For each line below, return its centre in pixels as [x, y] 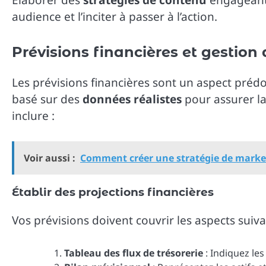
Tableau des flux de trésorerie [134, 253]
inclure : [33, 116]
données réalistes [132, 99]
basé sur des [47, 99]
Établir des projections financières [113, 192]
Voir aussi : [50, 158]
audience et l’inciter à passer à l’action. [115, 16]
